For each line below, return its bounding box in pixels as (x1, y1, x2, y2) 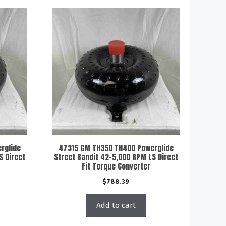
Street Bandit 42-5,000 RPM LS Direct (53, 151, 178, 163)
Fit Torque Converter (81, 160, 150, 172)
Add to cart (96, 201, 136, 210)
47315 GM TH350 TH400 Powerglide (58, 142, 174, 154)
